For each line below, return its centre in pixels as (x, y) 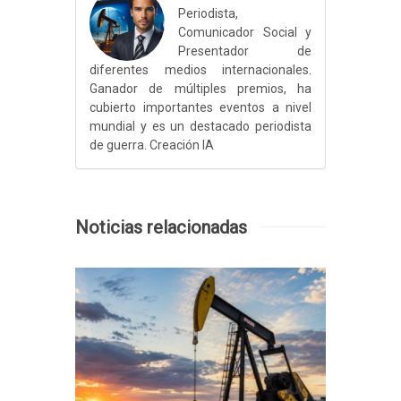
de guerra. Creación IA (152, 145)
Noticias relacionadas (161, 227)
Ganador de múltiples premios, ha (200, 88)
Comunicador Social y (245, 32)
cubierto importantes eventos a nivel (200, 107)
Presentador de (245, 51)
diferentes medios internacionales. (200, 69)
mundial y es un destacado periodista (200, 126)
